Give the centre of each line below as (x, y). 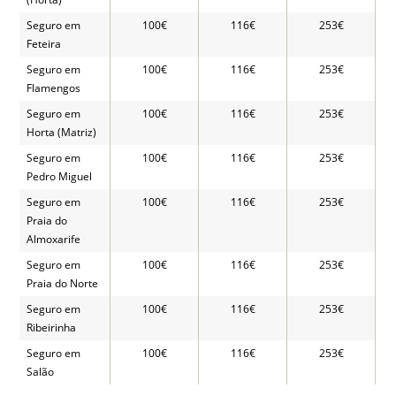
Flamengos (54, 88)
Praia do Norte (63, 284)
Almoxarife (54, 240)
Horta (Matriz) (62, 133)
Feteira (44, 44)
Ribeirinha (52, 328)
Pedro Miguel (60, 177)
